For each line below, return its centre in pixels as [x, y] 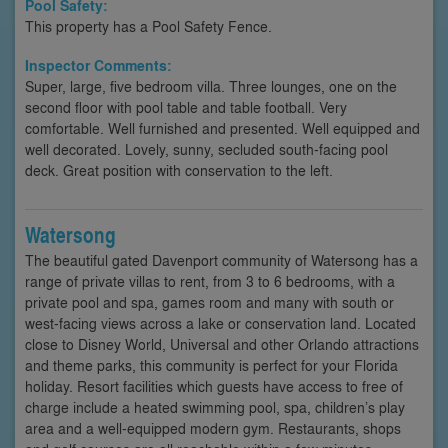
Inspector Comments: [98, 65]
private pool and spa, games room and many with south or [209, 301]
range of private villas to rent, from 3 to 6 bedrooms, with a [210, 280]
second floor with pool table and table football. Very [186, 106]
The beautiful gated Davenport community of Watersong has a [221, 259]
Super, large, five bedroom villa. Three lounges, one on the [211, 85]
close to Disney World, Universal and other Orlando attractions [222, 343]
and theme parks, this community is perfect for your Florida [211, 364]
